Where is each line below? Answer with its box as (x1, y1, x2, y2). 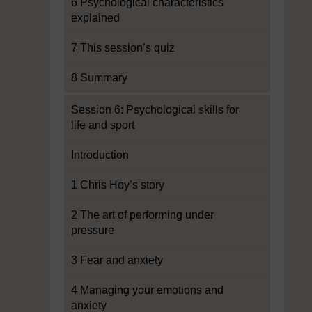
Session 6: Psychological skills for (71, 104, 239, 116)
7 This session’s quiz (71, 42, 175, 54)
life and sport (71, 119, 134, 131)
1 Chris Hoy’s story (71, 179, 164, 191)
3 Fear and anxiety (71, 254, 163, 266)
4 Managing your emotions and (71, 284, 224, 296)
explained (71, 12, 120, 24)
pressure (71, 224, 114, 236)
